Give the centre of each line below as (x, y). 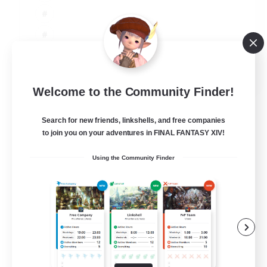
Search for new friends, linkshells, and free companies (133, 121)
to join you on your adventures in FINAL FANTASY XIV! (133, 133)
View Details (47, 94)
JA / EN (227, 69)
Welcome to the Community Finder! (133, 92)
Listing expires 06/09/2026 (209, 101)
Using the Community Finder (133, 158)
